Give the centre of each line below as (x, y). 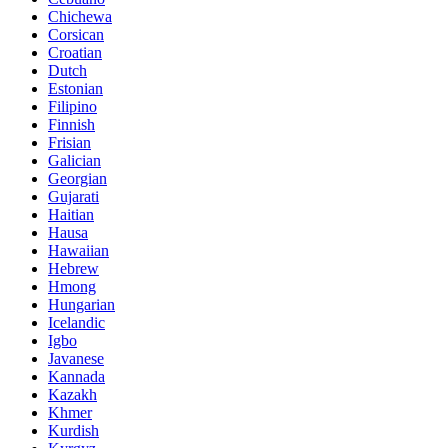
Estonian (75, 89)
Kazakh (72, 395)
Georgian (77, 179)
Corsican (76, 35)
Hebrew (73, 269)
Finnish (71, 125)
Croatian (75, 53)
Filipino (72, 107)
